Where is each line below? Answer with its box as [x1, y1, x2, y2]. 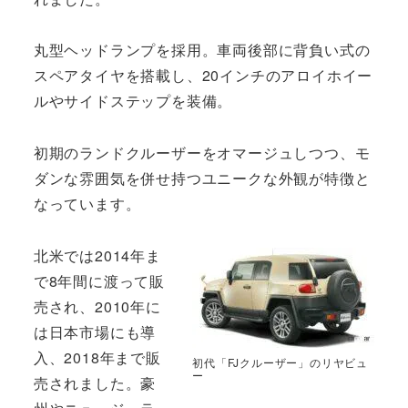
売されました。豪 [33, 372, 157, 393]
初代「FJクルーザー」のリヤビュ [192, 354, 369, 371]
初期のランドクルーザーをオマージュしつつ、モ [33, 142, 371, 164]
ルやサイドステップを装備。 [33, 90, 233, 112]
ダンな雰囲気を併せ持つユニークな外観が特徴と [33, 168, 371, 189]
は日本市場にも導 [33, 321, 157, 342]
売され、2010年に [33, 295, 161, 317]
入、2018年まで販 [33, 346, 161, 368]
